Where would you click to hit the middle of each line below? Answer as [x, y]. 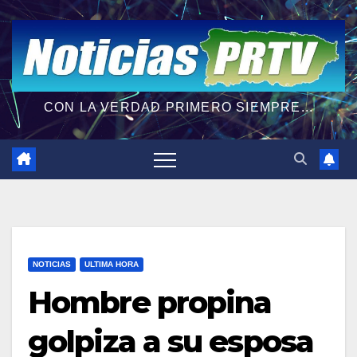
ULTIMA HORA [112, 264]
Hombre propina [150, 302]
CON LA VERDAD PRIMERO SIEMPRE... [178, 107]
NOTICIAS [52, 264]
